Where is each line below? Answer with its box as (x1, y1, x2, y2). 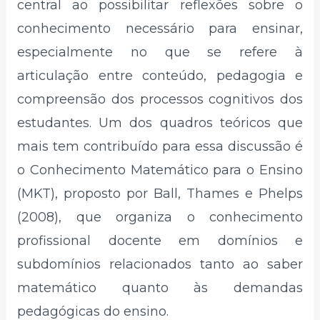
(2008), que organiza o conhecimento (17, 209, 303, 225)
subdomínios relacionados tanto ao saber (17, 256, 303, 272)
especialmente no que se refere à (17, 44, 303, 60)
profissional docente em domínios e (17, 232, 303, 249)
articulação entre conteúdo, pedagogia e (17, 67, 303, 84)
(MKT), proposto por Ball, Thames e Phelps (17, 185, 303, 201)
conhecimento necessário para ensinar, (17, 20, 303, 36)
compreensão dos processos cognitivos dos (17, 91, 303, 107)
